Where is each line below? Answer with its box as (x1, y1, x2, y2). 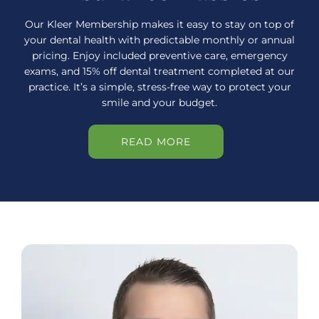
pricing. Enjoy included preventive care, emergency (31, 50, 288, 62)
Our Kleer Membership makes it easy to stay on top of (25, 19, 294, 31)
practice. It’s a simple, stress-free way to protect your (28, 81, 291, 93)
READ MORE (121, 135, 191, 149)
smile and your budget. (102, 97, 217, 109)
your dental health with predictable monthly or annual (24, 34, 295, 46)
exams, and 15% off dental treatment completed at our (24, 66, 295, 78)
